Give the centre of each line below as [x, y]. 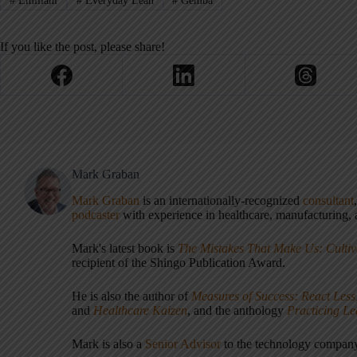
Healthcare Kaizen [140, 311]
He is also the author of [131, 296]
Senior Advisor [183, 344]
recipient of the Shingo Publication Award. [178, 263]
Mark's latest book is [125, 249]
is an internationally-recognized [223, 201]
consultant [328, 201]
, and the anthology [237, 311]
